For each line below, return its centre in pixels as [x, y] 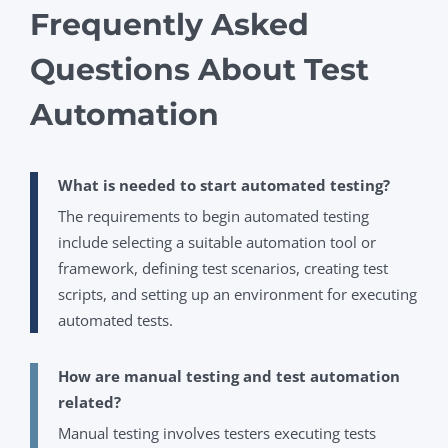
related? [89, 401]
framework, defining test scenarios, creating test [223, 267]
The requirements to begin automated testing [213, 215]
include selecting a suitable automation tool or [217, 241]
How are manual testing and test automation [229, 375]
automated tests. [115, 319]
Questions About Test [199, 69]
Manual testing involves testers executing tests [217, 432]
